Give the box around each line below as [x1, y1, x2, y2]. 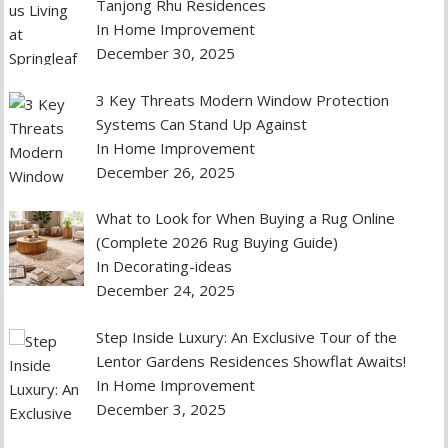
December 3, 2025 [95, 398, 226, 419]
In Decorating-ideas [95, 256, 232, 276]
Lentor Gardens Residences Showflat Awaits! [95, 350, 406, 371]
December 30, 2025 [95, 43, 235, 63]
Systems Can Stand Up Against [95, 113, 307, 134]
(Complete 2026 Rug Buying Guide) [95, 232, 338, 252]
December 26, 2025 [95, 161, 235, 182]
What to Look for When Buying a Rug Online [95, 208, 395, 228]
